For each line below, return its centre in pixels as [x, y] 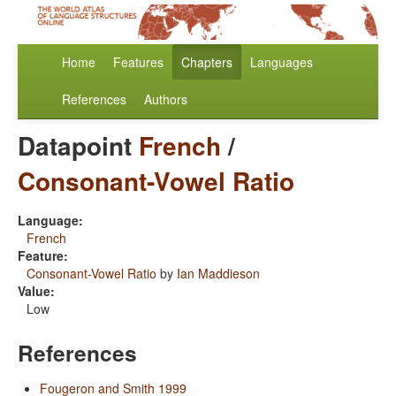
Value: [36, 291]
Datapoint [78, 146]
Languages [282, 62]
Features [138, 62]
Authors [166, 99]
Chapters [207, 62]
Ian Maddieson [218, 274]
